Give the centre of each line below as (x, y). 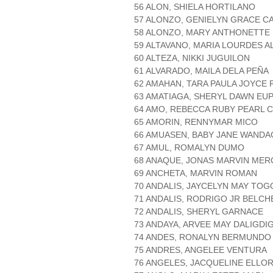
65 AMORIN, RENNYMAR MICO (196, 122)
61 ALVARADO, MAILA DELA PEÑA (201, 71)
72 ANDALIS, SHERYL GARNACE (199, 212)
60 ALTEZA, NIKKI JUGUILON (192, 58)
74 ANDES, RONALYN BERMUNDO (203, 237)
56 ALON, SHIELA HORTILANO (195, 7)
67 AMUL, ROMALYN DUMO (189, 148)
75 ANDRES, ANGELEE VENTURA (200, 250)
